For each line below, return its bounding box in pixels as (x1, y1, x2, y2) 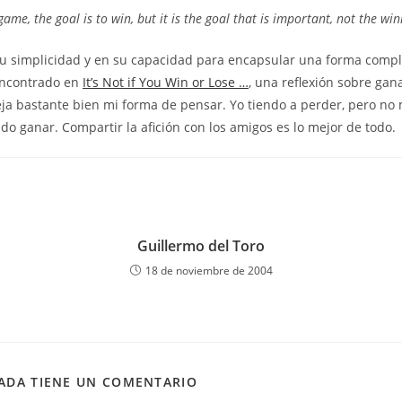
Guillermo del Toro (137, 236, 265, 256)
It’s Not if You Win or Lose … (83, 74, 249, 91)
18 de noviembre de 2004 (144, 263, 273, 278)
